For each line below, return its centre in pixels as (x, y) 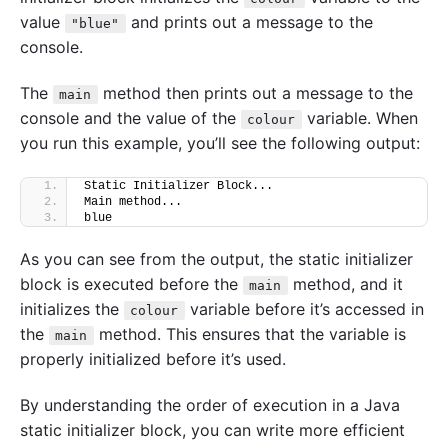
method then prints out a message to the (255, 93)
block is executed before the (131, 283)
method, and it (345, 283)
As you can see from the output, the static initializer (216, 258)
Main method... (133, 201)
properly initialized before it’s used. (153, 358)
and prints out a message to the (249, 22)
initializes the (72, 308)
